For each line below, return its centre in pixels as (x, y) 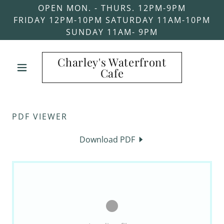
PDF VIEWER (40, 116)
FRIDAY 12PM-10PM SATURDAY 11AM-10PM (112, 20)
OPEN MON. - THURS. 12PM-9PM (112, 8)
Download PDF (107, 139)
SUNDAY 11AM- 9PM (112, 32)
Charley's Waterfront (112, 62)
